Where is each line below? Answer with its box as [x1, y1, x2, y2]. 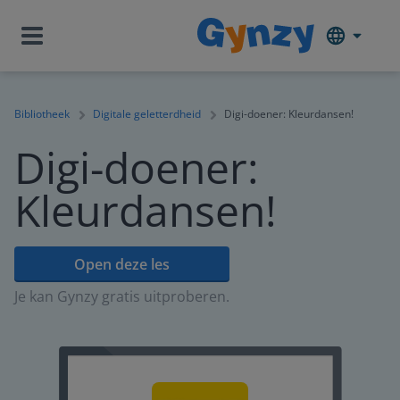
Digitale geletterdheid [93, 106, 201, 121]
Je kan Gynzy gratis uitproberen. [14, 287, 229, 306]
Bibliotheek [14, 106, 70, 121]
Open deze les [74, 254, 170, 274]
